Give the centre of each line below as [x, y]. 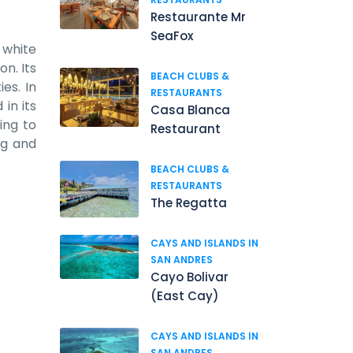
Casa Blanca [190, 110]
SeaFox [172, 36]
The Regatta [189, 203]
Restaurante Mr [198, 17]
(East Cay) [185, 296]
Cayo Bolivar [190, 277]
